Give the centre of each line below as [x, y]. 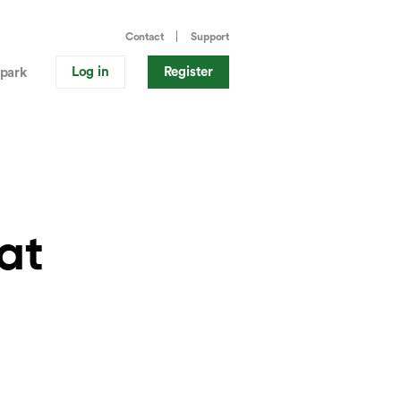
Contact [144, 37]
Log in [90, 72]
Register [188, 72]
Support [210, 37]
